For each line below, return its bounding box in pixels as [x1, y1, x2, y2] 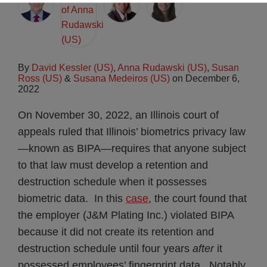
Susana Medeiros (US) [73, 73, 170, 83]
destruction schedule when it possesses [18, 176, 207, 188]
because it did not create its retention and [18, 226, 214, 238]
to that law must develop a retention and [18, 159, 208, 171]
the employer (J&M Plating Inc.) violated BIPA [18, 209, 234, 221]
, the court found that [148, 193, 247, 204]
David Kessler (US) [32, 63, 113, 73]
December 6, [185, 73, 240, 83]
